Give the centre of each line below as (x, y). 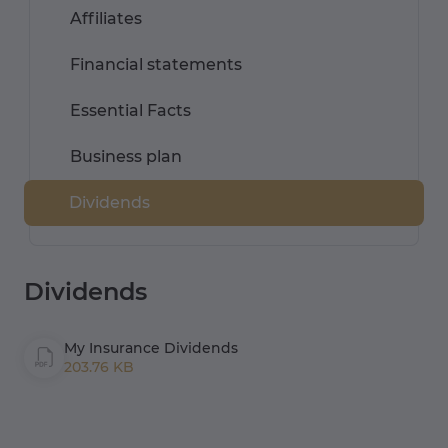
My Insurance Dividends (151, 348)
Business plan (126, 157)
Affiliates (106, 19)
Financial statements (156, 65)
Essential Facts (130, 111)
